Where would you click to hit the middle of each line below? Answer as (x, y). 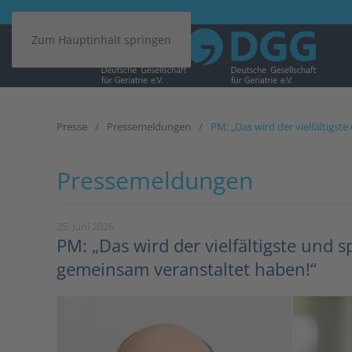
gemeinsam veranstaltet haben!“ (187, 269)
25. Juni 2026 (85, 226)
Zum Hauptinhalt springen (101, 40)
